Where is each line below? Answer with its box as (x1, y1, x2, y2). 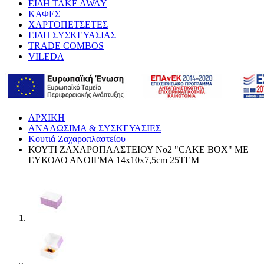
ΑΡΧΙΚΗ (28, 112, 65, 123)
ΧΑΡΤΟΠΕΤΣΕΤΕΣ (28, 19, 108, 29)
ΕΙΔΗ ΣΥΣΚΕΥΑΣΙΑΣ (28, 29, 116, 40)
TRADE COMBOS (28, 40, 104, 51)
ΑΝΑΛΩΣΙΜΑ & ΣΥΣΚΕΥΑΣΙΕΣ (28, 123, 161, 133)
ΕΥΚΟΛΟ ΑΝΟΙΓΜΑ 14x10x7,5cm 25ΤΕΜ (28, 154, 199, 165)
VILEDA (28, 51, 64, 61)
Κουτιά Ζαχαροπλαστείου (28, 133, 126, 144)
